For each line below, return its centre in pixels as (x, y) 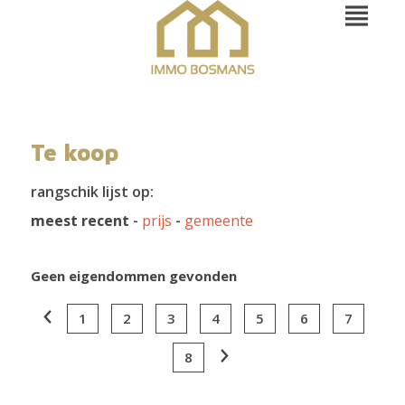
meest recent (80, 221)
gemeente (218, 221)
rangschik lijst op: (92, 192)
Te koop (74, 152)
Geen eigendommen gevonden (133, 276)
